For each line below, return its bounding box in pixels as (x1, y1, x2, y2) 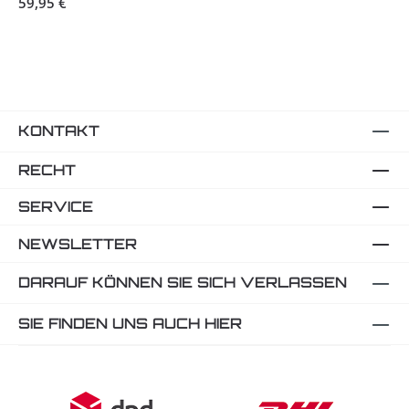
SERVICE (18, 197, 93, 216)
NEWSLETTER (18, 234, 137, 253)
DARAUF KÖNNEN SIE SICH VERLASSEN (18, 273, 347, 292)
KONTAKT (18, 121, 100, 141)
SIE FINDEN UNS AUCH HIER (18, 314, 242, 333)
